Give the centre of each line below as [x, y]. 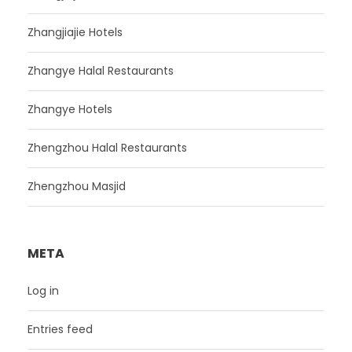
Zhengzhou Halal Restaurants [107, 147]
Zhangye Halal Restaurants [101, 70]
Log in [43, 290]
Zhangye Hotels [70, 109]
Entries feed [60, 329]
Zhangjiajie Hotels [75, 32]
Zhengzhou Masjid [77, 186]
